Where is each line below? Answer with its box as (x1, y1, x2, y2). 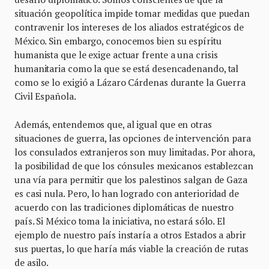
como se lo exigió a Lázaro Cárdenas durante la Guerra (14, 76, 246, 88)
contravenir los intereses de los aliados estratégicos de (14, 21, 244, 33)
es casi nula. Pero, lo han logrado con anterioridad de (14, 187, 239, 199)
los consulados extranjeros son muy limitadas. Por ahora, (14, 146, 255, 158)
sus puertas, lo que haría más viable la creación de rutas (14, 243, 249, 255)
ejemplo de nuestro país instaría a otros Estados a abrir (14, 229, 246, 241)
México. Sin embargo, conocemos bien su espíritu (14, 35, 222, 47)
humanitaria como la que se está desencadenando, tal (14, 62, 239, 74)
